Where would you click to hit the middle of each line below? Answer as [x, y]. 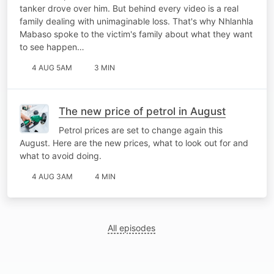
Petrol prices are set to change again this [141, 130]
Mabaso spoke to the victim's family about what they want [136, 34]
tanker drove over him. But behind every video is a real [129, 8]
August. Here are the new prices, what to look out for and [134, 143]
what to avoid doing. [61, 155]
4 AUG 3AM [52, 176]
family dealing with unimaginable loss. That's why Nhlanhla [136, 21]
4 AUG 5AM [52, 67]
